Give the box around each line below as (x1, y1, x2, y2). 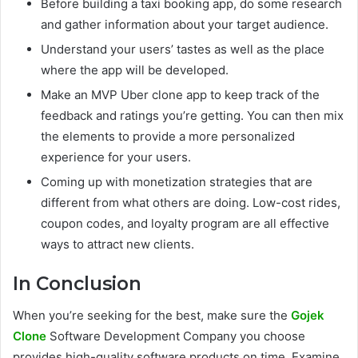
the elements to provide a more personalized (41, 128, 295, 144)
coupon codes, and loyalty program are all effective (41, 215, 329, 231)
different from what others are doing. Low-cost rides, (41, 194, 340, 210)
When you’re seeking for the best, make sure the (13, 308, 291, 323)
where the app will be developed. (41, 62, 229, 78)
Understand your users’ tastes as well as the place (41, 41, 324, 57)
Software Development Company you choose (46, 328, 305, 344)
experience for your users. (41, 149, 191, 165)
